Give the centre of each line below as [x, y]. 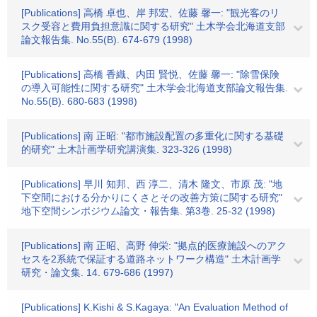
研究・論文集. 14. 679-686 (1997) [97, 272]
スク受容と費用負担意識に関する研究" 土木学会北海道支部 [153, 26]
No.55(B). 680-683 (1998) [79, 101]
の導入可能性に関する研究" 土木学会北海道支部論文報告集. [155, 88]
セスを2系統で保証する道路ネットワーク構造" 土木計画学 [151, 259]
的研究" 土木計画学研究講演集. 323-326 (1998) [127, 149]
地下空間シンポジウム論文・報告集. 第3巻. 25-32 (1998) [148, 211]
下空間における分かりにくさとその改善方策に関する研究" [152, 197]
